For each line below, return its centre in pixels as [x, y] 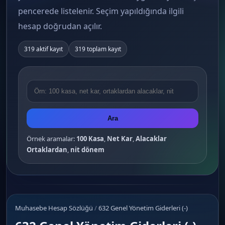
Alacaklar [151, 139]
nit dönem [87, 150]
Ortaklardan [47, 150]
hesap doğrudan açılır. [60, 26]
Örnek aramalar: [51, 139]
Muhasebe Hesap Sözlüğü [55, 208]
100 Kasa [90, 139]
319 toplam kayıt [98, 49]
